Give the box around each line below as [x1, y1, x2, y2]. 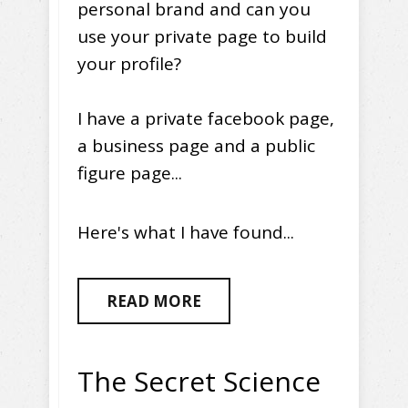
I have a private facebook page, [77, 107, 334, 131]
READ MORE [107, 291, 201, 312]
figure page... [77, 161, 182, 186]
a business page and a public [77, 134, 315, 158]
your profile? [77, 52, 181, 76]
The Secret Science [77, 362, 321, 401]
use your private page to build [77, 25, 327, 49]
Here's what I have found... [77, 220, 294, 245]
